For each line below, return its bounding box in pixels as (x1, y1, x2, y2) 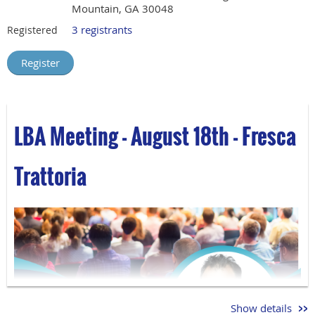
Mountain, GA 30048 (72, 1, 174, 16)
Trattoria (14, 160, 86, 193)
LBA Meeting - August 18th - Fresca (14, 120, 296, 153)
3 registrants (72, 22, 132, 37)
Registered (7, 23, 58, 37)
